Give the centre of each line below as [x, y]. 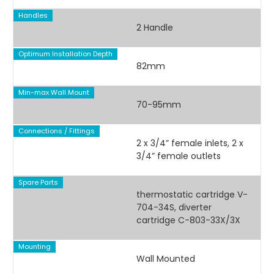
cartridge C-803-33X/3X [188, 220]
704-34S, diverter [174, 208]
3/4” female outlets [178, 156]
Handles [33, 15]
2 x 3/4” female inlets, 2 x [190, 143]
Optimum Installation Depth [65, 54]
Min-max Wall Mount [54, 92]
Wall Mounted [165, 259]
